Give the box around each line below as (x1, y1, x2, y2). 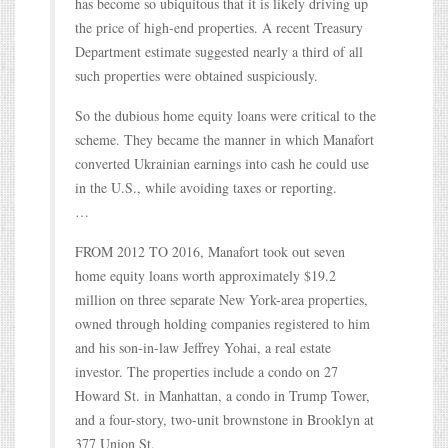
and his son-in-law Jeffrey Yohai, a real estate (75, 337, 331, 357)
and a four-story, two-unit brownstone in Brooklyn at (75, 409, 374, 429)
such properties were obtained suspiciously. (75, 65, 318, 85)
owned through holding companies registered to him (75, 313, 370, 333)
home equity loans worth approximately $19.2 (75, 265, 336, 285)
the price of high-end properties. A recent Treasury (75, 17, 363, 37)
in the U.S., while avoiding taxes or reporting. (75, 177, 337, 197)
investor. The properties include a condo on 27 (75, 361, 338, 381)
